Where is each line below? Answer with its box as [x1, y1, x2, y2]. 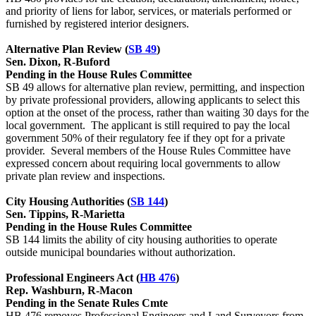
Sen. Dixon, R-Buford [6, 56, 110, 68]
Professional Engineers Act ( [6, 272, 140, 284]
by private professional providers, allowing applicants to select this [6, 94, 300, 107]
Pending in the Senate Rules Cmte [6, 297, 168, 310]
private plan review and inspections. [6, 170, 165, 183]
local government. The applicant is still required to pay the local [6, 119, 290, 132]
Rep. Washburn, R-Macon [6, 284, 133, 297]
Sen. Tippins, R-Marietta [6, 208, 125, 221]
